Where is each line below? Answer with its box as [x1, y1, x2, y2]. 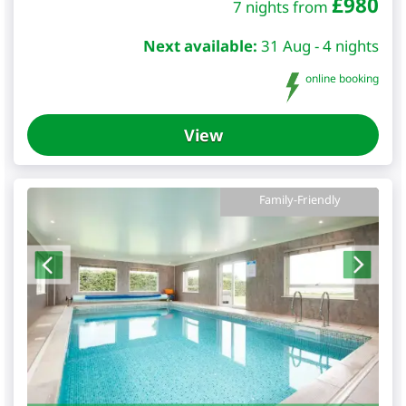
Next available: [143, 34, 257, 56]
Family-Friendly [258, 191, 341, 208]
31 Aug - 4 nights [261, 34, 379, 56]
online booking [303, 70, 379, 86]
